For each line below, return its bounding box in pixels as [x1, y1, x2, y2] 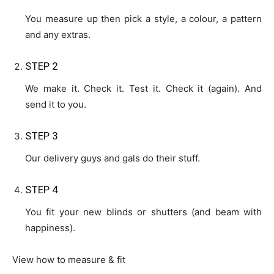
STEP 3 [25, 129, 58, 142]
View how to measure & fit [12, 253, 125, 265]
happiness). [25, 221, 75, 234]
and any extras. [25, 28, 91, 40]
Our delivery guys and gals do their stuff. [25, 152, 200, 164]
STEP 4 [25, 183, 58, 196]
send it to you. [25, 98, 86, 110]
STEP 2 [25, 59, 58, 72]
